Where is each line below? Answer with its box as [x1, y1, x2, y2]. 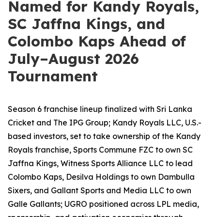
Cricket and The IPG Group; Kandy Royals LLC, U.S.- [8, 118, 201, 127]
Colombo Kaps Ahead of [8, 32, 186, 50]
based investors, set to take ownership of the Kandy [8, 131, 201, 141]
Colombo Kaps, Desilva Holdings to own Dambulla [8, 172, 195, 182]
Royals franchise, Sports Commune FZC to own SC [8, 145, 193, 155]
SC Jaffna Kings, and [8, 15, 165, 33]
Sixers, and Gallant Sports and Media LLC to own [8, 186, 191, 195]
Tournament [8, 67, 98, 85]
